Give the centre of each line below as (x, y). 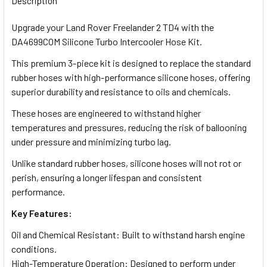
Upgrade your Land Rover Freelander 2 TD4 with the (113, 27)
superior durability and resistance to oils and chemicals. (121, 91)
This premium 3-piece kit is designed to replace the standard (131, 63)
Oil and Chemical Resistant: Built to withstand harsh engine (128, 234)
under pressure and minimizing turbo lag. (91, 141)
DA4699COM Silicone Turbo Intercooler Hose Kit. (107, 41)
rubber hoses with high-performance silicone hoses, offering (131, 77)
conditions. (34, 249)
